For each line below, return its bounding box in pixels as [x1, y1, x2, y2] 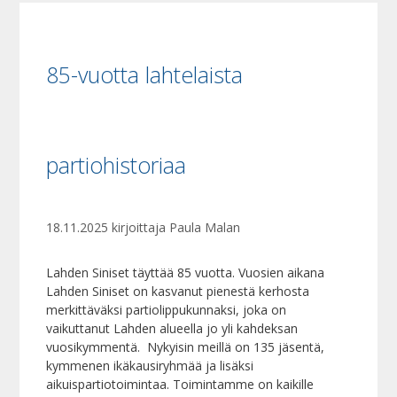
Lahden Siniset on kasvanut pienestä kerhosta [46, 283, 310, 300]
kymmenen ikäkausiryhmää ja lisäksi [46, 357, 254, 374]
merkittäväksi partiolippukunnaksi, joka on [46, 301, 287, 318]
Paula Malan [169, 219, 241, 236]
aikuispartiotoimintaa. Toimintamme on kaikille [46, 376, 315, 393]
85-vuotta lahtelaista [46, 59, 244, 90]
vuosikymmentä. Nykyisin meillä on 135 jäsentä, [46, 339, 325, 355]
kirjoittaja [112, 219, 170, 236]
